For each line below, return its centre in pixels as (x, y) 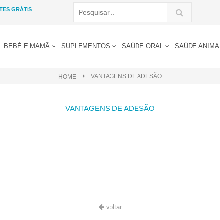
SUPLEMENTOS (87, 46)
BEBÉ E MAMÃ (28, 46)
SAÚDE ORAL (143, 46)
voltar (113, 207)
